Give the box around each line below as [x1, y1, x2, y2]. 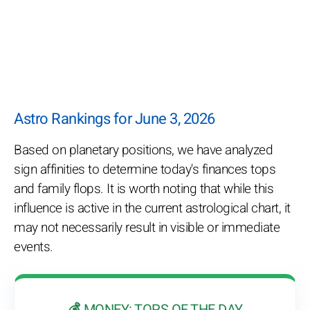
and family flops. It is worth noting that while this [14, 179, 273, 199]
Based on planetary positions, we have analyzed [14, 140, 273, 161]
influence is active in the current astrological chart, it [14, 199, 291, 219]
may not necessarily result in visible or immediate [14, 218, 280, 238]
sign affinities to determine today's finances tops [14, 160, 275, 180]
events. [14, 237, 53, 257]
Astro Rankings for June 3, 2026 [14, 108, 215, 131]
